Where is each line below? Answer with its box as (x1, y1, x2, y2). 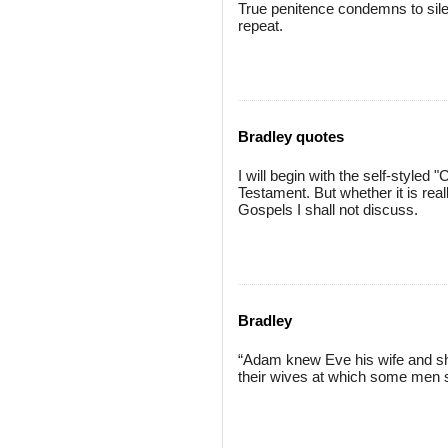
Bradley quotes (238, 128, 344, 145)
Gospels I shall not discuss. (238, 201, 418, 218)
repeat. (238, 17, 283, 34)
